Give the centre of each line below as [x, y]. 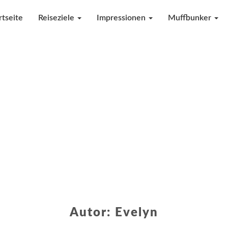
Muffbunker [191, 18]
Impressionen [122, 18]
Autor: [92, 213]
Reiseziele [57, 18]
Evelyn [137, 213]
